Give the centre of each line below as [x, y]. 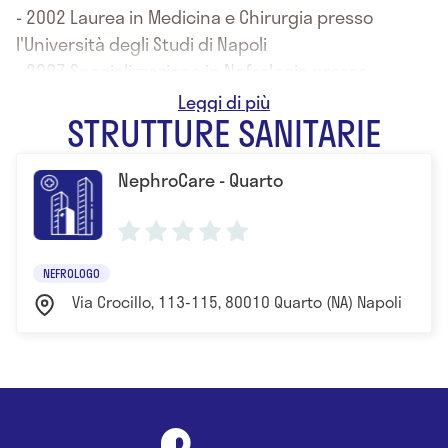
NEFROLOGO [71, 273]
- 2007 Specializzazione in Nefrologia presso [192, 71]
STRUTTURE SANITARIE [224, 133]
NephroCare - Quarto [200, 180]
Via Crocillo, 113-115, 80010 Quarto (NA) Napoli [237, 302]
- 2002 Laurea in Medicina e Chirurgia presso [194, 17]
